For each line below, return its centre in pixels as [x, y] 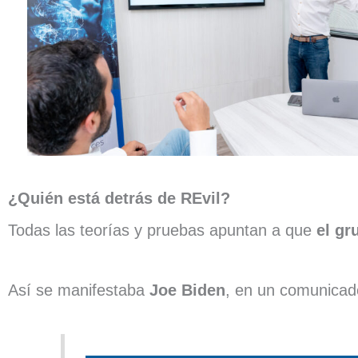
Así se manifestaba [79, 290]
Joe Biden [187, 290]
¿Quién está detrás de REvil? [119, 199]
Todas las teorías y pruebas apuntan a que [162, 231]
